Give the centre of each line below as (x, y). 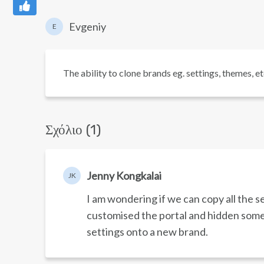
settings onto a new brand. (148, 232)
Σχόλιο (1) (73, 130)
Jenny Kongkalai (124, 176)
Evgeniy (88, 27)
